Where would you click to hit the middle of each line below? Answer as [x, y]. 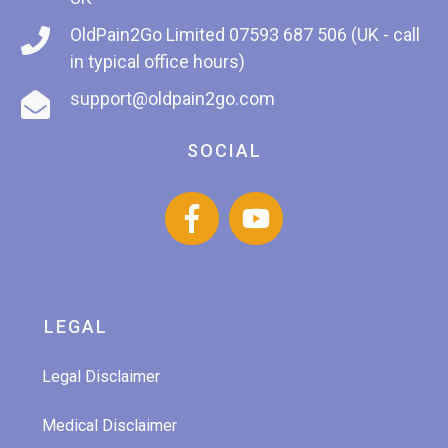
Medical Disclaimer [109, 425]
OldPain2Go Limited [149, 34]
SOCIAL [224, 150]
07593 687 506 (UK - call [324, 34]
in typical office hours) [157, 61]
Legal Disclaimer [101, 376]
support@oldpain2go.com [172, 98]
